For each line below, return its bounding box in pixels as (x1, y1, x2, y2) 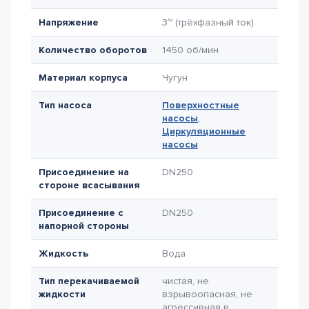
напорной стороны (39, 220, 129, 232)
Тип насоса (39, 99, 92, 111)
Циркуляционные (162, 126, 246, 137)
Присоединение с (39, 207, 123, 219)
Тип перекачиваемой (39, 275, 139, 287)
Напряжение (39, 17, 99, 28)
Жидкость (39, 248, 88, 259)
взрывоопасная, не (162, 288, 252, 300)
